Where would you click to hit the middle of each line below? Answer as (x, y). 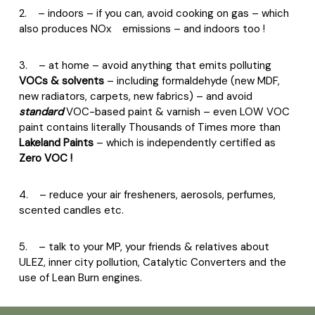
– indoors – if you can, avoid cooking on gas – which (163, 13)
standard (43, 112)
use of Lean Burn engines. (81, 278)
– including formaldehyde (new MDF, (192, 81)
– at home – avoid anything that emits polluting (155, 65)
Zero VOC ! (46, 158)
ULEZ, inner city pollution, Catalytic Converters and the (153, 262)
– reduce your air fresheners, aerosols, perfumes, (157, 195)
